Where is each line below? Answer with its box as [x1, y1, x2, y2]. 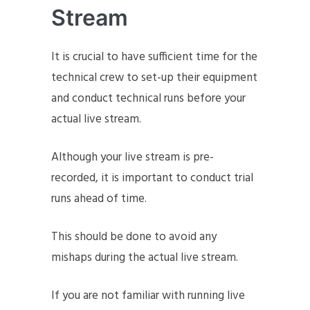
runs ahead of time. [51, 189, 147, 208]
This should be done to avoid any [51, 227, 217, 246]
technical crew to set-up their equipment [51, 68, 257, 87]
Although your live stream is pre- [51, 147, 214, 167]
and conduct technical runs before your [51, 89, 246, 108]
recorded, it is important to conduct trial [51, 168, 253, 188]
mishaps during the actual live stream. [51, 248, 241, 267]
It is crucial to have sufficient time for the [51, 47, 257, 66]
